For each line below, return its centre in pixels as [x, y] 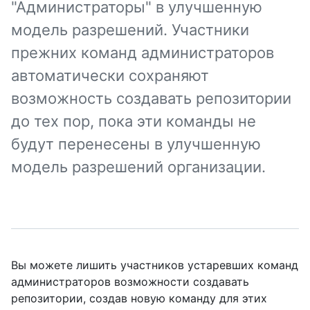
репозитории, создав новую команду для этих [139, 298]
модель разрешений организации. [138, 167]
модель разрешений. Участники [130, 30]
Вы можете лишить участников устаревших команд [155, 265]
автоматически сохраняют [110, 75]
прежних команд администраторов [143, 53]
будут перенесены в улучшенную [136, 144]
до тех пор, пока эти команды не [134, 121]
